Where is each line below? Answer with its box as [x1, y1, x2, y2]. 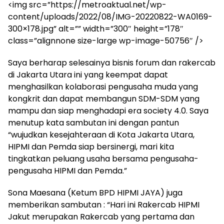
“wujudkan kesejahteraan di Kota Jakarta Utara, [8, 129, 194, 141]
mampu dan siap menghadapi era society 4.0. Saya [8, 105, 208, 117]
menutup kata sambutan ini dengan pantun [8, 117, 179, 129]
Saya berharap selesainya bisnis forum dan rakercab [8, 57, 215, 69]
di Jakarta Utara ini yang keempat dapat [8, 69, 168, 81]
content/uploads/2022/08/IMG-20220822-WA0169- [8, 11, 212, 23]
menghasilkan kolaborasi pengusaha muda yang [8, 81, 198, 93]
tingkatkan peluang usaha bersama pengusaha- [8, 153, 198, 165]
